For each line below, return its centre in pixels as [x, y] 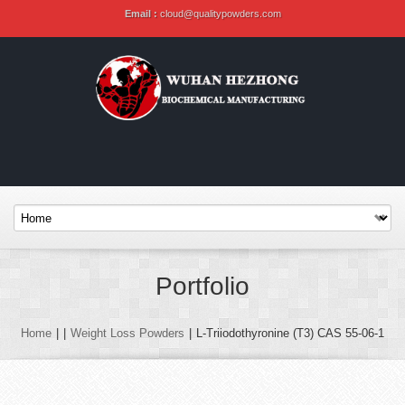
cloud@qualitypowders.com [220, 14]
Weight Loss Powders [127, 334]
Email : [142, 14]
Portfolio [202, 287]
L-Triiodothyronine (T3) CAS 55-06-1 [290, 334]
